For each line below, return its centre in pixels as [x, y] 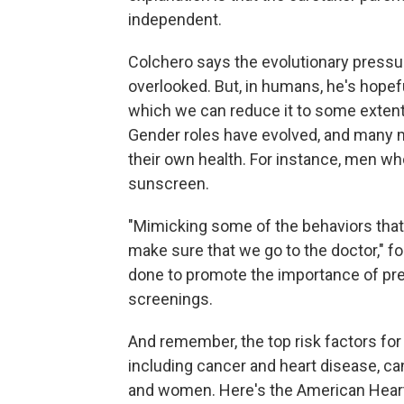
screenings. [170, 299]
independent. [175, 20]
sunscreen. [169, 184]
